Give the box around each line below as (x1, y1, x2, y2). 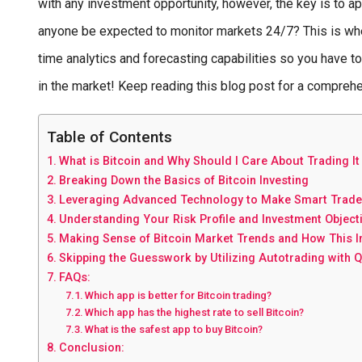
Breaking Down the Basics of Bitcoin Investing (58, 173, 309, 187)
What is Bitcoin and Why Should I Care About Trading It (58, 154, 360, 168)
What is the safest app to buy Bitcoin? (85, 322, 263, 335)
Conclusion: (58, 340, 124, 355)
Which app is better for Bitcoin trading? (85, 288, 272, 301)
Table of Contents (47, 127, 172, 146)
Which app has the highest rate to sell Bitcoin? (85, 305, 305, 318)
